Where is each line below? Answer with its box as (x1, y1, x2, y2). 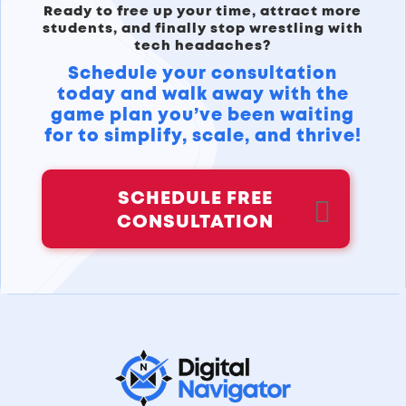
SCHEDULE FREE (118, 189, 274, 208)
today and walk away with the (56, 86, 349, 104)
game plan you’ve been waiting (51, 107, 355, 125)
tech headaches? (134, 39, 272, 53)
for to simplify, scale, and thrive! (43, 128, 362, 146)
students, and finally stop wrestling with (42, 22, 363, 36)
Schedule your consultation (68, 65, 338, 83)
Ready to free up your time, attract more (43, 5, 362, 19)
